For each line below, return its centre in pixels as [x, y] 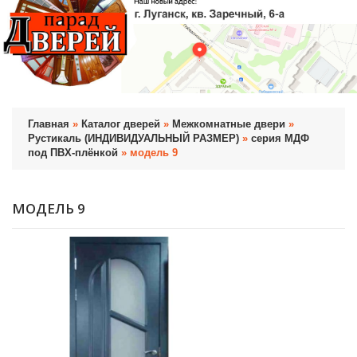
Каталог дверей [121, 124]
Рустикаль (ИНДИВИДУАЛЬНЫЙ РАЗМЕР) [133, 138]
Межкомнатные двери [229, 124]
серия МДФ [280, 138]
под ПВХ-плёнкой [73, 152]
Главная [49, 124]
